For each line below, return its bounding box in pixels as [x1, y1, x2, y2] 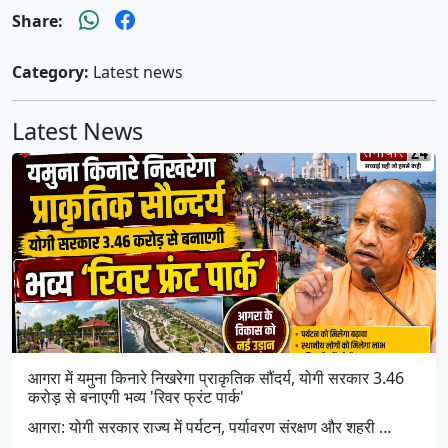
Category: [12, 60, 89, 83]
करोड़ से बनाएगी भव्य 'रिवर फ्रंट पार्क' [28, 385, 244, 408]
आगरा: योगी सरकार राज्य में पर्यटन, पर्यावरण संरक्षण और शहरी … [28, 415, 392, 438]
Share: [12, 9, 63, 32]
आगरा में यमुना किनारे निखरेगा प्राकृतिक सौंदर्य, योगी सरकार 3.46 [28, 366, 404, 389]
